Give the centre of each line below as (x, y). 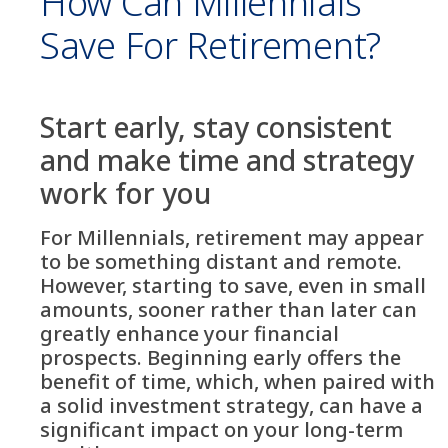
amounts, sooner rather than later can (228, 309)
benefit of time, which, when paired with (237, 381)
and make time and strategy (227, 160)
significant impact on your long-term (221, 429)
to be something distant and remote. (221, 261)
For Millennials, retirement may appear (232, 237)
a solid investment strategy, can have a (231, 405)
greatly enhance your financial (189, 333)
